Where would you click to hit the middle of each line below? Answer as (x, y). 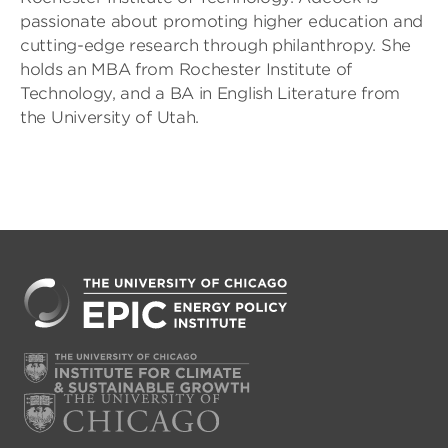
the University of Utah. (110, 117)
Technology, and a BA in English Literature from (210, 93)
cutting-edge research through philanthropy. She (215, 45)
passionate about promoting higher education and (221, 21)
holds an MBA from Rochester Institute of (186, 69)
